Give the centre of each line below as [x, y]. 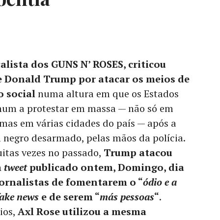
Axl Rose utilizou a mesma [82, 212]
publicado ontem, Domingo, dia [106, 167]
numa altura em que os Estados [107, 94]
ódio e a [160, 182]
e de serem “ [70, 197]
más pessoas [127, 197]
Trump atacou [138, 153]
